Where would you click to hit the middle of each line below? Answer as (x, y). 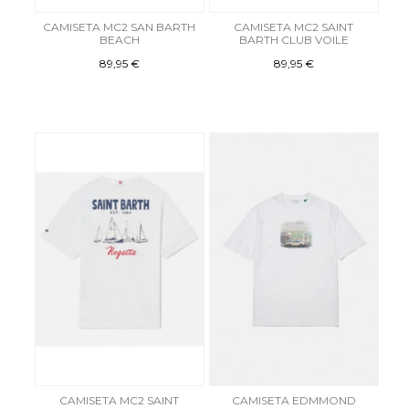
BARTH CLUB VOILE (294, 39)
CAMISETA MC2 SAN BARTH (120, 26)
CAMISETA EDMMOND (294, 400)
